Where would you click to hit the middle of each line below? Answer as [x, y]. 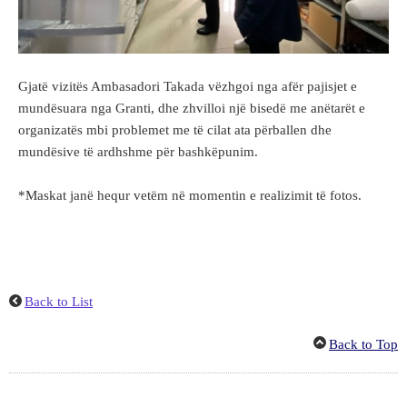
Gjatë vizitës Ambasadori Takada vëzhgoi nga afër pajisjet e [188, 86]
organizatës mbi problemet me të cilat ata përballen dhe [175, 129]
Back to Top [363, 345]
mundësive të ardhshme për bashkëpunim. [138, 151]
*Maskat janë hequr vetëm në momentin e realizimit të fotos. [190, 195]
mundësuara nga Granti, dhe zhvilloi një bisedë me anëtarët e [192, 108]
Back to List [59, 301]
